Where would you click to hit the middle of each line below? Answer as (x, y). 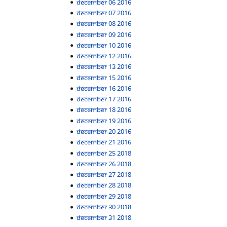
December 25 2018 (104, 153)
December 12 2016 (104, 56)
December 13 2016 (104, 67)
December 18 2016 (104, 110)
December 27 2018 (104, 175)
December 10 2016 (104, 45)
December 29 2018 (104, 196)
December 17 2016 (104, 99)
